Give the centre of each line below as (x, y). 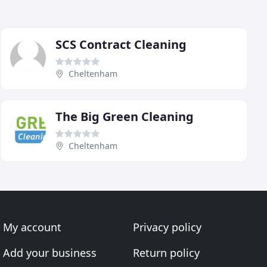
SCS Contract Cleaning (121, 45)
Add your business (50, 253)
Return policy (166, 253)
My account (32, 227)
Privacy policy (167, 227)
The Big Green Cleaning (125, 117)
